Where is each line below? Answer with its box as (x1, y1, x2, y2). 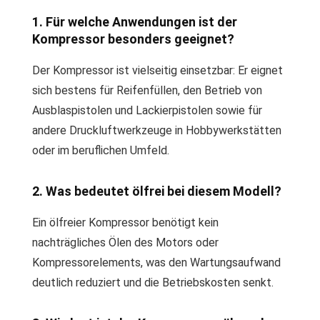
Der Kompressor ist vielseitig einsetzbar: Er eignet (32, 64, 283, 77)
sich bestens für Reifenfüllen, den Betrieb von (32, 84, 262, 97)
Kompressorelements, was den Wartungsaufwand (32, 256, 281, 269)
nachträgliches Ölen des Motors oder (32, 236, 219, 249)
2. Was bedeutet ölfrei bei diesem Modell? (32, 184, 281, 199)
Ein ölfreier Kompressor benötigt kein (32, 216, 219, 229)
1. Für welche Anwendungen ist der (32, 14, 237, 29)
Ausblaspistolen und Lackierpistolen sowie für (32, 104, 262, 117)
